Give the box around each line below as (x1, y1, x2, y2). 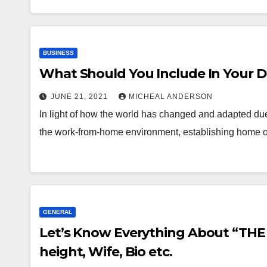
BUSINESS (43, 49, 74, 56)
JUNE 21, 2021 (51, 92, 110, 101)
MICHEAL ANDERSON (129, 92, 213, 101)
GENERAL (43, 208, 72, 215)
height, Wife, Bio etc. (39, 243, 172, 260)
